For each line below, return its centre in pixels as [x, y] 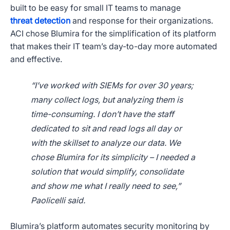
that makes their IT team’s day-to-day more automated [114, 46]
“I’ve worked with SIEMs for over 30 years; [112, 85]
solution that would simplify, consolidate [107, 172]
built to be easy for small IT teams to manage [95, 8]
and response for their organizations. [143, 21]
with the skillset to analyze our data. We [106, 143]
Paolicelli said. [58, 200]
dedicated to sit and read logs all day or [106, 129]
